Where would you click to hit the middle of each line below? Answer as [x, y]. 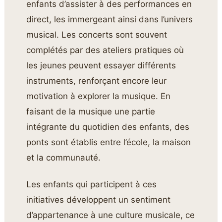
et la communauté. [64, 158]
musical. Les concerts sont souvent [97, 35]
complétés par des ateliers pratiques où [105, 50]
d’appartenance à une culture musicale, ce [111, 215]
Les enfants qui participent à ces [92, 184]
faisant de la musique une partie [91, 112]
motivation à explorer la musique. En [99, 96]
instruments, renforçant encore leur [97, 81]
